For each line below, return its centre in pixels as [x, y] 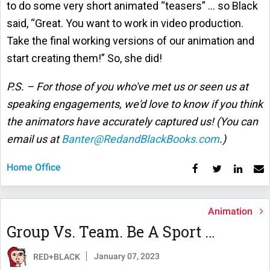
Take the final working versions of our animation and [130, 41]
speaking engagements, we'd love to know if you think [135, 104]
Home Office [34, 168]
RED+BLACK [57, 257]
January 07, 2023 [127, 256]
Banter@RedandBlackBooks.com [140, 139]
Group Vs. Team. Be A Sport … [111, 232]
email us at [34, 139]
